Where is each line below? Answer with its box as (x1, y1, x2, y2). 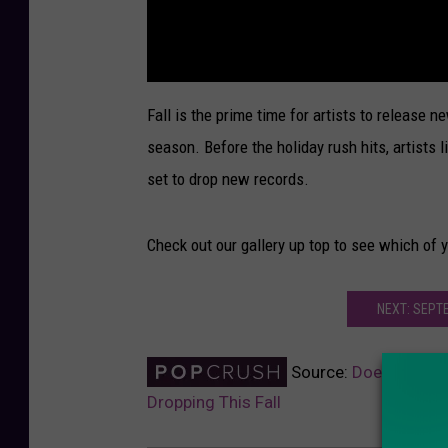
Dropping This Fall (147, 391, 281, 412)
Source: (287, 361, 352, 382)
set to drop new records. (147, 168, 309, 189)
